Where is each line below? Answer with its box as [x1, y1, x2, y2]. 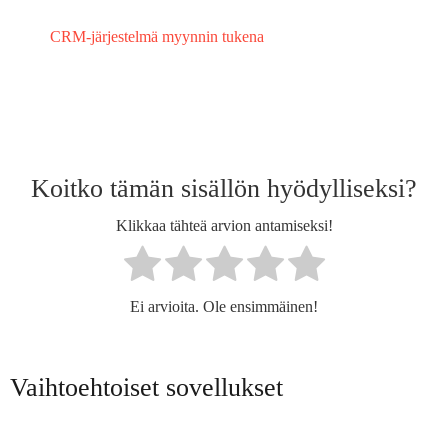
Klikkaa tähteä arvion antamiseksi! [115, 217, 333, 235]
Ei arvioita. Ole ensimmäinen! [130, 297, 318, 315]
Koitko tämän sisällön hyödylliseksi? [31, 173, 417, 203]
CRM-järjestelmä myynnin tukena [50, 27, 264, 45]
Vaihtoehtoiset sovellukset [10, 372, 283, 402]
